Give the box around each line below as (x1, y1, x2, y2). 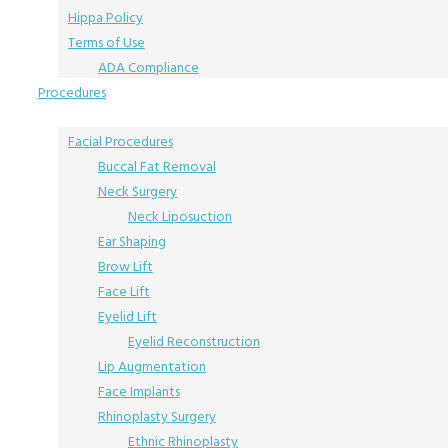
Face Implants (98, 380, 180, 403)
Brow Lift (98, 255, 153, 278)
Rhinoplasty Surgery (98, 405, 216, 428)
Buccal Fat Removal (98, 155, 216, 178)
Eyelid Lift (98, 305, 157, 328)
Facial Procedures (68, 130, 173, 153)
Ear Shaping (98, 230, 166, 253)
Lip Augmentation (98, 355, 206, 378)
